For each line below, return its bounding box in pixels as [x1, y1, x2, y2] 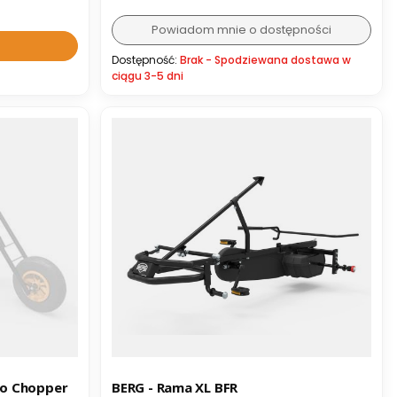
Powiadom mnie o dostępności [152, 20, 331, 38]
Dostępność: [112, 51, 180, 67]
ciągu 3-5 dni [112, 67, 183, 83]
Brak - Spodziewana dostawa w [180, 51, 351, 67]
